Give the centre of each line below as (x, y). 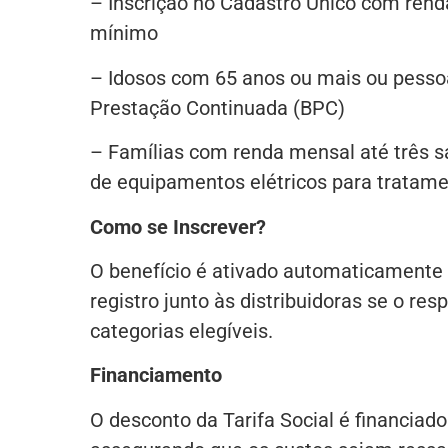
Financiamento (155, 375)
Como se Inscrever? (177, 226)
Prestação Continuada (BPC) (217, 107)
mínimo (123, 33)
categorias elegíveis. (181, 330)
